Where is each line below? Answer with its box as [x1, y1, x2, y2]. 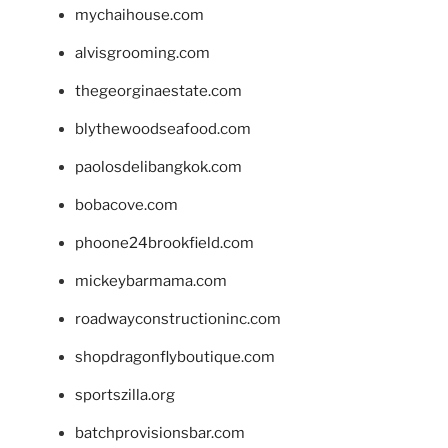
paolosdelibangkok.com [75, 157, 242, 176]
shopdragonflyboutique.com [75, 347, 275, 366]
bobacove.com [75, 195, 178, 214]
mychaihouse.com [75, 5, 204, 24]
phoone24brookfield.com [75, 233, 254, 252]
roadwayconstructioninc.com [75, 309, 281, 328]
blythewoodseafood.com [75, 119, 251, 138]
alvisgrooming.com [75, 43, 210, 62]
